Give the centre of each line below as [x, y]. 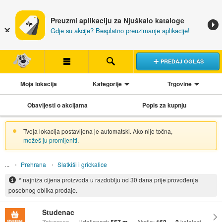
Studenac [58, 212]
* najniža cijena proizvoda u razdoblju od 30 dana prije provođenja [108, 180]
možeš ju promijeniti [50, 140]
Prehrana [33, 164]
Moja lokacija [38, 83]
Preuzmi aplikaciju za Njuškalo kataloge [117, 20]
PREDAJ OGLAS [182, 61]
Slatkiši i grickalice [82, 164]
